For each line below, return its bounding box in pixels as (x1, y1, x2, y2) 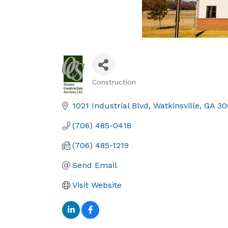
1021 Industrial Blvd (72, 101, 149, 110)
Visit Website (72, 180, 122, 190)
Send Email (72, 160, 117, 170)
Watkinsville (153, 101, 199, 110)
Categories (91, 84, 150, 98)
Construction (92, 78, 136, 86)
